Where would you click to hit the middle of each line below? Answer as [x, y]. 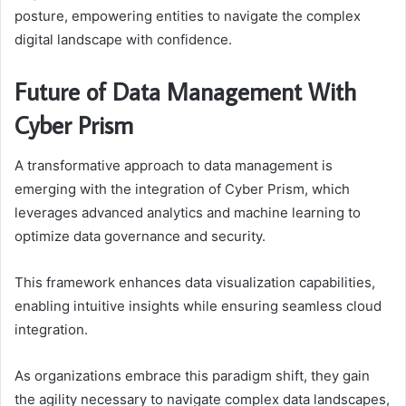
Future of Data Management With [185, 91]
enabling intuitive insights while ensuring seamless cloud [198, 305]
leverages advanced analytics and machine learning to [188, 212]
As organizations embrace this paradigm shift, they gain [192, 375]
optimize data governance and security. [140, 236]
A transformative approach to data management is [174, 165]
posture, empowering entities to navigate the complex [188, 16]
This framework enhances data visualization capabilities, [195, 282]
